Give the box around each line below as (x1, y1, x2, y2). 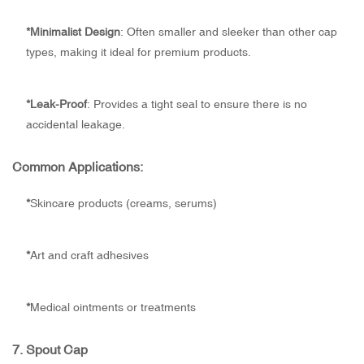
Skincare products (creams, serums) (29, 197, 217, 210)
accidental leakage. (25, 118, 125, 132)
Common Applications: (12, 159, 143, 175)
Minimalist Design (29, 25, 120, 39)
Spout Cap (26, 342, 88, 357)
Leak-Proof (29, 97, 87, 111)
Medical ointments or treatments (29, 301, 196, 314)
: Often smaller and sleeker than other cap (119, 25, 337, 39)
